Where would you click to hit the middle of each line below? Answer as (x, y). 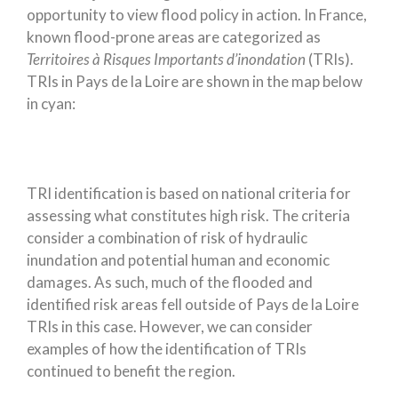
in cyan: (51, 104)
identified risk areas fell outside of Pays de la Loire (193, 305)
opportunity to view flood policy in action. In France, (197, 15)
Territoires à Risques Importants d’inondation (166, 60)
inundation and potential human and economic (178, 260)
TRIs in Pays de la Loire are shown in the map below (195, 82)
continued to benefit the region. (131, 371)
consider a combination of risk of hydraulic (167, 238)
